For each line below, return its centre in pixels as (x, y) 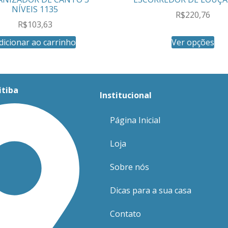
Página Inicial (135, 120)
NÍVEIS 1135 (35, 9)
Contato (125, 214)
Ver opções (193, 42)
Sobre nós (129, 167)
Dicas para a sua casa (150, 191)
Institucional (125, 95)
